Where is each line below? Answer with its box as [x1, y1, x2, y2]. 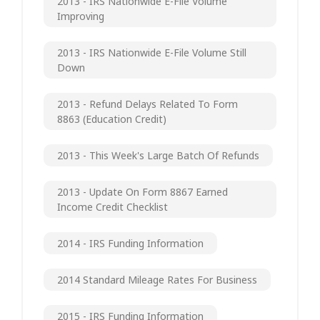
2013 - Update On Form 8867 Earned [57, 184, 228, 199]
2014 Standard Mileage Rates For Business [57, 272, 257, 286]
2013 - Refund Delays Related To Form [57, 96, 238, 111]
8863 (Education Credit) [57, 111, 166, 126]
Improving [57, 9, 104, 23]
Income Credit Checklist [57, 199, 168, 214]
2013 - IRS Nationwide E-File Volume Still [57, 45, 246, 59]
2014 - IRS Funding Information [57, 236, 204, 250]
